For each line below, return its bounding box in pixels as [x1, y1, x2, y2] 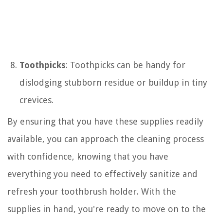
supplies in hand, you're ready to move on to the [7, 203, 206, 214]
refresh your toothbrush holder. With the [7, 186, 176, 197]
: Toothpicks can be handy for [66, 59, 185, 70]
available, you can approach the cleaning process [7, 133, 204, 144]
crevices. [19, 94, 54, 105]
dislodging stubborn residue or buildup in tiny [19, 77, 207, 88]
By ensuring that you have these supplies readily [7, 116, 203, 127]
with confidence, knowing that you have [7, 151, 168, 162]
